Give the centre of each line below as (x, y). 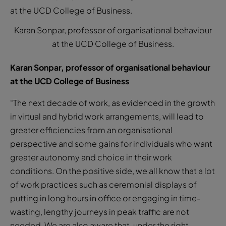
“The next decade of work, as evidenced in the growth (112, 102)
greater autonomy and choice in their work (91, 157)
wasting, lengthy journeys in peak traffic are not (100, 211)
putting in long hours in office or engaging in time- (105, 198)
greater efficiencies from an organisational (91, 130)
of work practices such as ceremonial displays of (103, 184)
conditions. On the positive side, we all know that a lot (112, 171)
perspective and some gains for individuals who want (111, 143)
